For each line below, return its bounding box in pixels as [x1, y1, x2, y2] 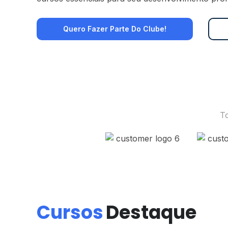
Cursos [37, 199, 103, 226]
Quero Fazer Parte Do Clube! [63, 24, 166, 33]
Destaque [106, 199, 196, 226]
